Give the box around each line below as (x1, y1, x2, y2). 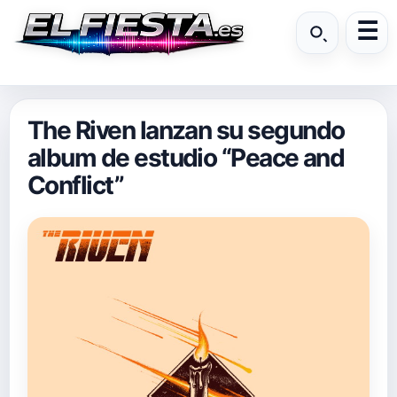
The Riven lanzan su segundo (27, 115, 345, 145)
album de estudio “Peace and (27, 143, 345, 173)
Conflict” (27, 170, 124, 200)
